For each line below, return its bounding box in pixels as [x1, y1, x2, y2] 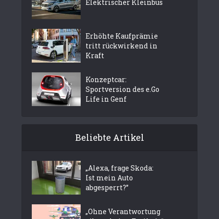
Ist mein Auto [86, 173, 133, 183]
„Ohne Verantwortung [86, 207, 160, 217]
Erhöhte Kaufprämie [86, 31, 158, 41]
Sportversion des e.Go [86, 85, 159, 94]
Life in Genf [86, 94, 127, 104]
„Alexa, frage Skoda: [86, 163, 153, 173]
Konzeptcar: [86, 75, 127, 85]
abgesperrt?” [86, 183, 129, 193]
